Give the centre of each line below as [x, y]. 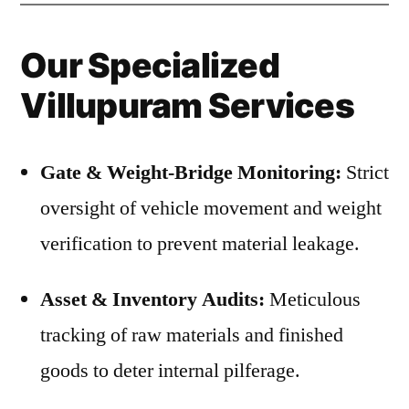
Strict [365, 173]
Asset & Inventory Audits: [152, 299]
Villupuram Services [187, 105]
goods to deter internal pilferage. [170, 371]
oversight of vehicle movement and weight [211, 208]
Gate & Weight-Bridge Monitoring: [191, 173]
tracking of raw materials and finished [192, 335]
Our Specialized [150, 65]
